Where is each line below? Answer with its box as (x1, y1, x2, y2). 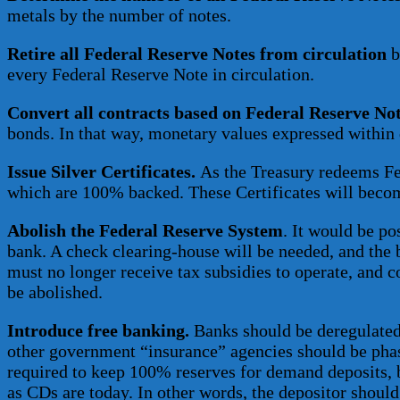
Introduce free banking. (7, 321, 189, 341)
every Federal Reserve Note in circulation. (7, 64, 314, 85)
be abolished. (7, 282, 103, 303)
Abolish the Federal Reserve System (7, 221, 283, 241)
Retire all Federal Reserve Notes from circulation (7, 44, 387, 64)
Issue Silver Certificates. (7, 162, 196, 182)
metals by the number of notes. (7, 5, 231, 26)
